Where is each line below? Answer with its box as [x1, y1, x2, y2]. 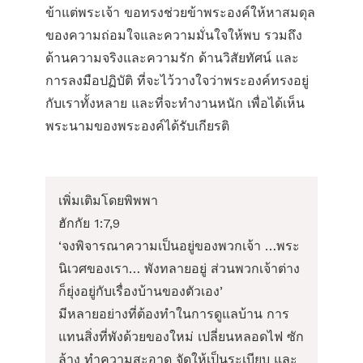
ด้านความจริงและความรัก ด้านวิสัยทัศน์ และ [45, 50, 299, 66]
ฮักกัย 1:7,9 [58, 216, 120, 231]
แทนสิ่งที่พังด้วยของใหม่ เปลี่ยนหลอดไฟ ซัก [58, 329, 304, 344]
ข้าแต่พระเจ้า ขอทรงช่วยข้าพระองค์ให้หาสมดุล [45, 5, 315, 20]
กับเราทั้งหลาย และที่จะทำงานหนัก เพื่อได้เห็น [45, 96, 305, 111]
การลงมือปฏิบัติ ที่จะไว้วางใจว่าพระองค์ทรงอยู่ [45, 73, 309, 88]
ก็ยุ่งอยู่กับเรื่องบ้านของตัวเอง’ [58, 284, 223, 299]
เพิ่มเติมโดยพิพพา [58, 193, 158, 208]
